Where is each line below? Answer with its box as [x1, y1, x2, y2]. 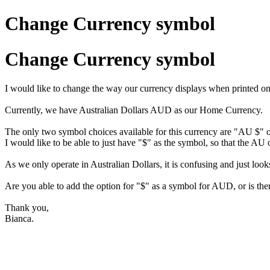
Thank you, [5, 202, 51, 213]
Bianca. [5, 213, 36, 224]
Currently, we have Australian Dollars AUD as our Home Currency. [5, 105, 263, 116]
